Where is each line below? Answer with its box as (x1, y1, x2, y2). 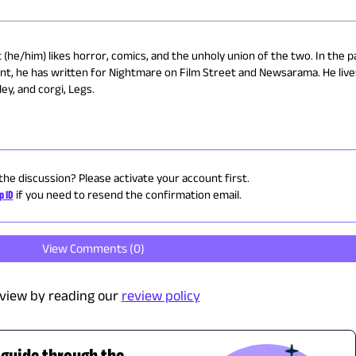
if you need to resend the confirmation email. (15, 187, 242, 201)
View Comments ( (42, 241, 134, 255)
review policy (121, 287, 200, 304)
